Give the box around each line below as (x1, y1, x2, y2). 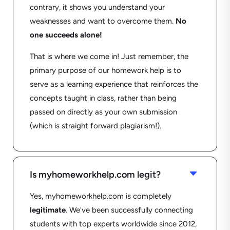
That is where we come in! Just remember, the (29, 52, 188, 62)
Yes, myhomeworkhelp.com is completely (29, 191, 171, 201)
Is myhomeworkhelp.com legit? (29, 169, 161, 181)
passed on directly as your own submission (29, 107, 177, 117)
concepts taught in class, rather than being (29, 93, 177, 103)
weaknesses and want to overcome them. (29, 16, 176, 26)
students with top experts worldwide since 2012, (29, 219, 197, 229)
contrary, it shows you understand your (29, 3, 165, 12)
